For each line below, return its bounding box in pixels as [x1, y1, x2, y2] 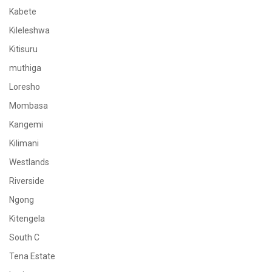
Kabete [9, 7, 36, 16]
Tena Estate [9, 251, 55, 261]
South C [9, 233, 39, 242]
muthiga [9, 63, 41, 73]
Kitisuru [9, 44, 38, 54]
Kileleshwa [9, 25, 50, 35]
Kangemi [9, 120, 43, 129]
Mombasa [9, 101, 48, 110]
